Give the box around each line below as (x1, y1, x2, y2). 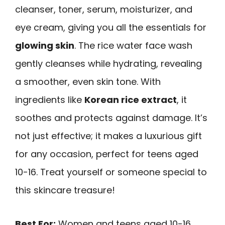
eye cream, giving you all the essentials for (15, 21, 206, 34)
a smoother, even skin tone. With (15, 75, 161, 88)
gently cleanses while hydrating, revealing (15, 57, 202, 70)
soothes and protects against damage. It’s (15, 111, 207, 124)
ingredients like (15, 93, 84, 106)
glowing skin (15, 39, 74, 52)
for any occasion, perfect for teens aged (15, 147, 198, 160)
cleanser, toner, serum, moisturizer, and (15, 3, 192, 16)
